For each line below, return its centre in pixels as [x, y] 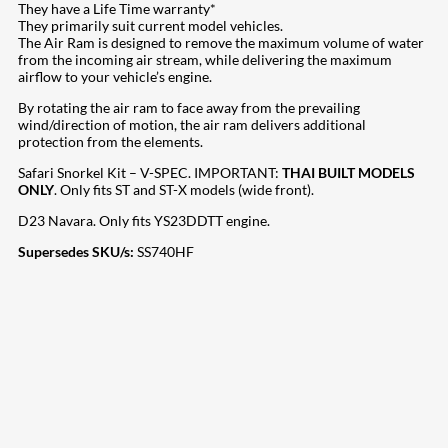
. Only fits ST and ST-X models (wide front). [184, 190]
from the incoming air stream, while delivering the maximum [205, 60]
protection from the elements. [110, 142]
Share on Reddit [83, 351]
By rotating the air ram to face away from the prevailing [189, 108]
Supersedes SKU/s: [76, 252]
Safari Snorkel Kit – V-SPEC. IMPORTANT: [150, 173]
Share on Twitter [93, 334]
